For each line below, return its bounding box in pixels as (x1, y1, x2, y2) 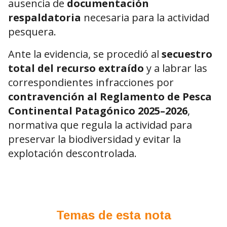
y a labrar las (144, 61, 207, 75)
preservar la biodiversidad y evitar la (8, 132, 181, 146)
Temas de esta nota (56, 208, 171, 222)
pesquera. (8, 25, 56, 39)
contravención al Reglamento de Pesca (8, 90, 212, 104)
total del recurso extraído (8, 61, 144, 75)
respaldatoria (8, 11, 81, 25)
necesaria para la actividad (81, 11, 209, 25)
